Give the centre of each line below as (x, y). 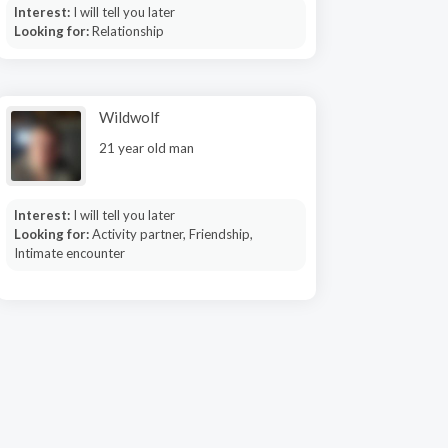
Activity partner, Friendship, (172, 234)
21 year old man (146, 148)
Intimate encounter (69, 253)
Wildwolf (129, 117)
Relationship (127, 31)
